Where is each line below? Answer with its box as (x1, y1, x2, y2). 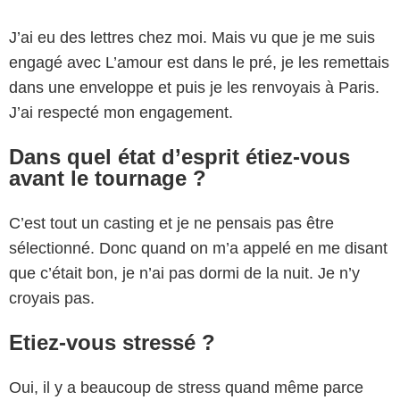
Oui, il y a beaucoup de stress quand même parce (9, 378, 363, 396)
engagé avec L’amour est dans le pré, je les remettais (9, 53, 389, 71)
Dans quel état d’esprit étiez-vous (9, 144, 350, 169)
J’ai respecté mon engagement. (9, 103, 233, 121)
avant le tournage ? (9, 165, 206, 190)
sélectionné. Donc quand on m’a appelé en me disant (9, 238, 387, 257)
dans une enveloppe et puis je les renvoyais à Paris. (9, 78, 379, 96)
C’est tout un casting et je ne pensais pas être (9, 213, 334, 232)
